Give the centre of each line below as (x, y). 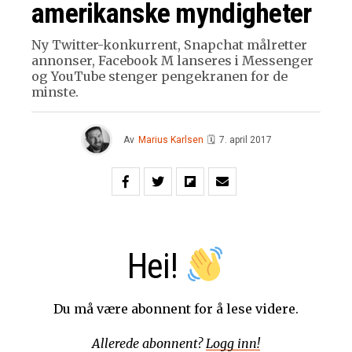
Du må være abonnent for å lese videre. (176, 308)
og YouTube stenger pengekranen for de (159, 76)
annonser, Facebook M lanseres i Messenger (172, 60)
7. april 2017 (245, 139)
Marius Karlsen (170, 139)
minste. (55, 92)
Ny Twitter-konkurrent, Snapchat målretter (169, 44)
